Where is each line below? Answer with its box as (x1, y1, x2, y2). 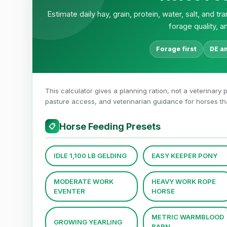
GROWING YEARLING (54, 217, 122, 226)
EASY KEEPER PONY (151, 152, 217, 160)
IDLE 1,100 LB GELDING (54, 152, 127, 160)
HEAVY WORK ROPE (151, 177, 216, 186)
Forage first (156, 45, 197, 53)
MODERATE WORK (54, 177, 113, 186)
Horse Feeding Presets (59, 121, 161, 132)
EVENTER (54, 187, 85, 196)
